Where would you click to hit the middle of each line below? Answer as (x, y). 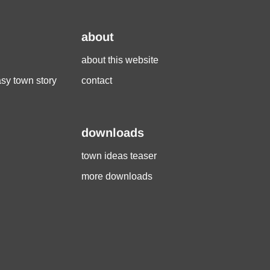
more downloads (117, 177)
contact (96, 81)
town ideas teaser (119, 156)
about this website (120, 60)
